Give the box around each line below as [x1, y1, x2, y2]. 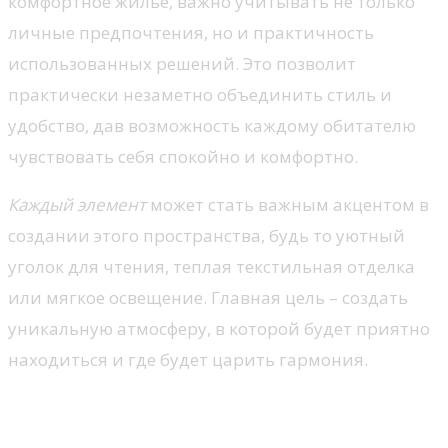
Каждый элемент [8, 193, 146, 217]
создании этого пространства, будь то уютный [8, 224, 405, 248]
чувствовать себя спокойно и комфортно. [8, 145, 358, 169]
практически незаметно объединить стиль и [8, 83, 392, 107]
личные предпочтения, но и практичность [8, 21, 374, 45]
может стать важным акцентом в [146, 193, 429, 217]
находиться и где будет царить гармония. [8, 348, 368, 372]
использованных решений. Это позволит [8, 52, 356, 76]
